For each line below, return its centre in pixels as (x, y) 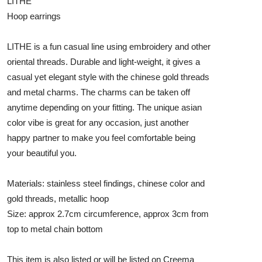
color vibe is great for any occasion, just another (98, 122)
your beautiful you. (42, 153)
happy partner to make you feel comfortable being (101, 137)
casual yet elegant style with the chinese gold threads (108, 77)
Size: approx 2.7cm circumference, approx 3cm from (108, 213)
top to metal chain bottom (55, 229)
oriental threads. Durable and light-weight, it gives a (104, 61)
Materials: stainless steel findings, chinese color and (106, 183)
